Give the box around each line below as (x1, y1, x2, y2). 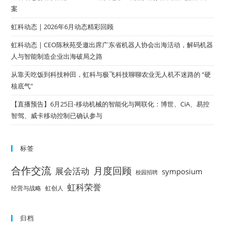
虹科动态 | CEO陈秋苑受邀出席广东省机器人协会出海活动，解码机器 (11, 40, 213, 50)
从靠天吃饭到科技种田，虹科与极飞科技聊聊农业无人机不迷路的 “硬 (11, 70, 211, 79)
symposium (162, 166, 203, 177)
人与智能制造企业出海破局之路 (11, 52, 103, 61)
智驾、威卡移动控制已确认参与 (11, 111, 103, 121)
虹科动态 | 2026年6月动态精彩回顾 (11, 22, 114, 32)
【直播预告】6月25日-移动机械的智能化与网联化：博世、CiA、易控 (11, 99, 210, 109)
